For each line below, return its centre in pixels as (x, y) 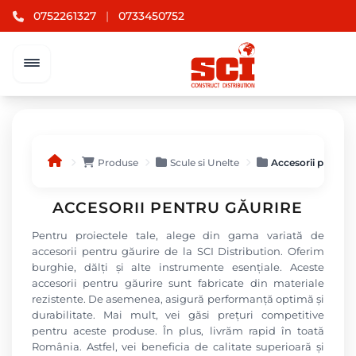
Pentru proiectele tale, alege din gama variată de (178, 235)
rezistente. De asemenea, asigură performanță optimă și (178, 299)
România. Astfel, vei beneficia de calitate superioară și (178, 346)
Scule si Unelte (204, 162)
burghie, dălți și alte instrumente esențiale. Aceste (178, 267)
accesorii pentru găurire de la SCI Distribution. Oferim (178, 251)
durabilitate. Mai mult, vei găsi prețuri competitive (178, 315)
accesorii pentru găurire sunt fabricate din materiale (178, 283)
